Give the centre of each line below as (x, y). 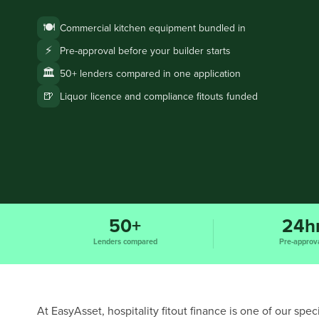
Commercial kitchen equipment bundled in (153, 28)
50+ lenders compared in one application (150, 73)
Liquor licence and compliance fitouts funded (159, 96)
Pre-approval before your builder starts (145, 51)
